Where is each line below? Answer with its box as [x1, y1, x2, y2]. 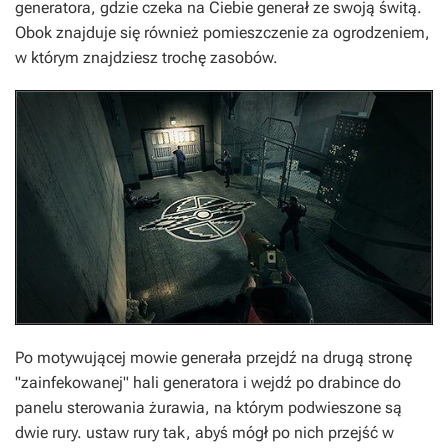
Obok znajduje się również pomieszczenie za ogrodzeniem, [15, 22, 430, 42]
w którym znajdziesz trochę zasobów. [15, 47, 278, 67]
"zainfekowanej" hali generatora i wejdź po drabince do [15, 372, 401, 392]
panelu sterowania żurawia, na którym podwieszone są [15, 397, 402, 417]
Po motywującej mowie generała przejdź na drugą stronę [15, 347, 412, 367]
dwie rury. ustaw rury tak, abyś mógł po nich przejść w [15, 422, 394, 442]
